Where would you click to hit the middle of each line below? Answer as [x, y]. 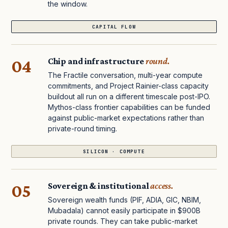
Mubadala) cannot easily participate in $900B [124, 211]
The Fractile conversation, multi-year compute [125, 75]
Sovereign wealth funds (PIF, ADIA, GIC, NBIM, [124, 200]
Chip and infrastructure [97, 61]
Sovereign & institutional [99, 186]
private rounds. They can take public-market [123, 221]
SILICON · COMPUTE [114, 152]
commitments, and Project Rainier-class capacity [128, 86]
